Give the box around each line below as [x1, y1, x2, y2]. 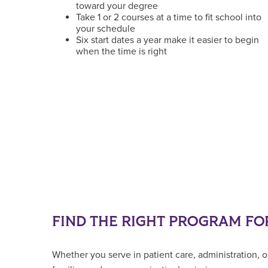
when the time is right [76, 45, 167, 57]
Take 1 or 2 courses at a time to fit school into [76, 11, 261, 23]
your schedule [76, 23, 135, 35]
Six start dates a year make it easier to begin [76, 34, 259, 46]
